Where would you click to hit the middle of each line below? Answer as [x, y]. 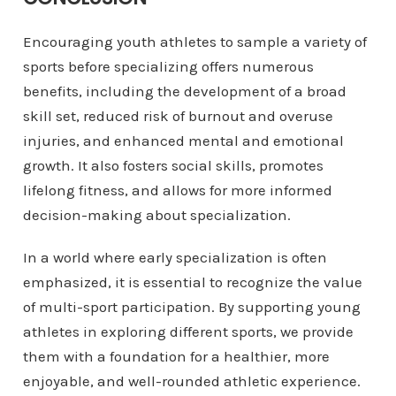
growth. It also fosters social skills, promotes [173, 166]
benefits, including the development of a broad [184, 91]
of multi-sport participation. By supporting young [191, 307]
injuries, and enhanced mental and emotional [183, 141]
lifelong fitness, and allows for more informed [177, 190]
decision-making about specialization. [156, 215]
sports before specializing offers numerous [168, 67]
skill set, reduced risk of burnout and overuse [178, 116]
